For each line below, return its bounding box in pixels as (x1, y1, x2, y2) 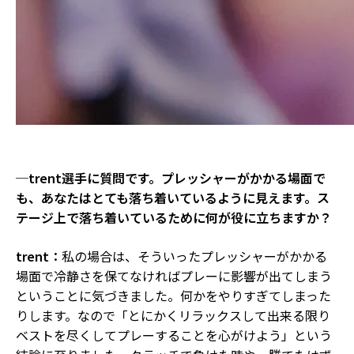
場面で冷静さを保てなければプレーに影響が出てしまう (16, 265, 332, 285)
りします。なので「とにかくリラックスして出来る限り (16, 305, 330, 325)
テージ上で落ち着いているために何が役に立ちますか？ (16, 207, 332, 227)
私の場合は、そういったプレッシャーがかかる (62, 246, 327, 265)
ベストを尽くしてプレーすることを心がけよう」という (16, 325, 332, 345)
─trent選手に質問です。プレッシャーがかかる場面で (16, 168, 326, 187)
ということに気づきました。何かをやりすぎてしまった (16, 285, 331, 305)
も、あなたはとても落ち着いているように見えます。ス (16, 187, 330, 207)
